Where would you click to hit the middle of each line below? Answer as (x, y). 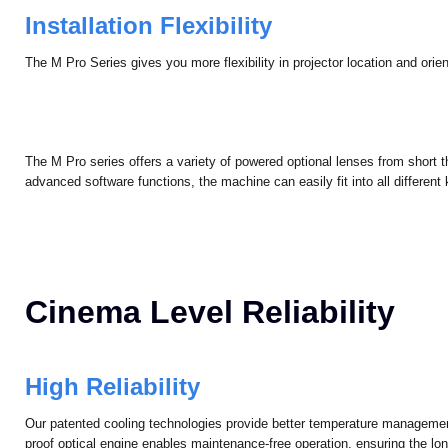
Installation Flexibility (149, 54)
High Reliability (113, 415)
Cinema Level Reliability (210, 343)
